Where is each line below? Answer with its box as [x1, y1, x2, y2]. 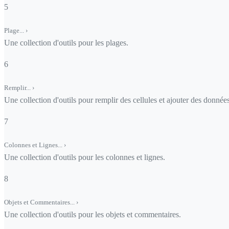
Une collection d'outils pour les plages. [4, 38, 128, 47]
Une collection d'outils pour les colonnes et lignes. [4, 153, 165, 162]
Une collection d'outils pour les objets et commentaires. [4, 210, 181, 219]
